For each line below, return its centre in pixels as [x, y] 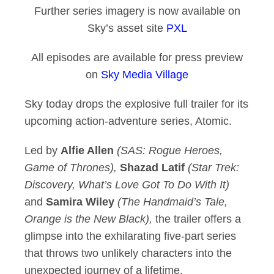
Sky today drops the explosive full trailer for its [136, 104]
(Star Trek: [212, 168]
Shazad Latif [152, 168]
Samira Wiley [80, 202]
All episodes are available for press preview [137, 57]
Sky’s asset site [127, 28]
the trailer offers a [197, 219]
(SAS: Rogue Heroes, [170, 150]
